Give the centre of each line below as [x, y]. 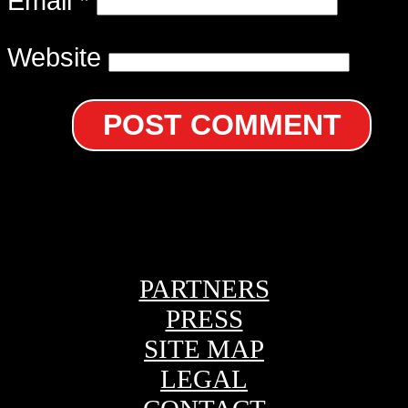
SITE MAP [204, 349]
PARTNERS [204, 289]
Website [54, 58]
